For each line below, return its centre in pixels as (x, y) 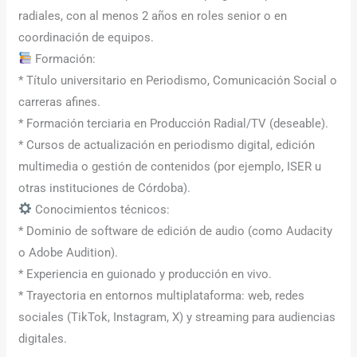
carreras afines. (60, 102)
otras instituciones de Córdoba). (105, 188)
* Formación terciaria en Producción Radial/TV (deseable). (174, 123)
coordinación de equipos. (86, 37)
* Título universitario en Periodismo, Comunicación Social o (178, 80)
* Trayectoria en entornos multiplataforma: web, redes (162, 295)
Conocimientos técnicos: (101, 209)
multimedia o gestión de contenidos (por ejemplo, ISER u (170, 166)
